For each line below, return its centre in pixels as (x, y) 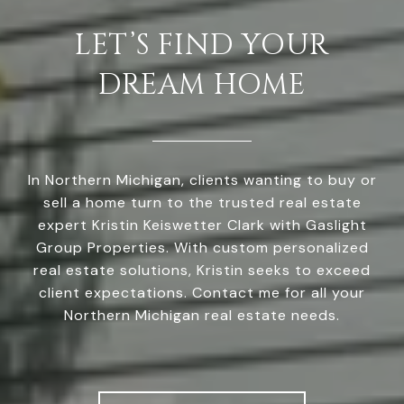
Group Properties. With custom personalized (202, 247)
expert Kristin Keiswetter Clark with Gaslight (202, 225)
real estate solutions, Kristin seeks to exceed (202, 270)
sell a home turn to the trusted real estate (202, 202)
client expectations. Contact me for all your (202, 292)
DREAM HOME (202, 85)
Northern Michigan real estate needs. (202, 315)
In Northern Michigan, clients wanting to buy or (202, 179)
